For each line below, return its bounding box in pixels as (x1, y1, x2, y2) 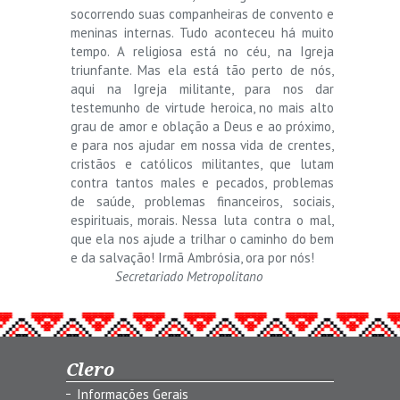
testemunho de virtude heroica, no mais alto (71, 98, 334, 116)
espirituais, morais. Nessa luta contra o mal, (71, 211, 334, 229)
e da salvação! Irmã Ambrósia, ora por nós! (71, 248, 314, 266)
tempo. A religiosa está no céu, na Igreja (71, 42, 334, 60)
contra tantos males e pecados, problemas (71, 173, 334, 191)
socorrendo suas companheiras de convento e (71, 4, 334, 22)
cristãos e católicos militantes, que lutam (71, 154, 334, 172)
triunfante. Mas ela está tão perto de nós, (71, 61, 334, 79)
